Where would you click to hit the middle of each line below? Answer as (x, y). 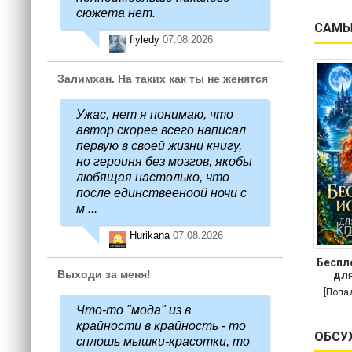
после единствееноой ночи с (161, 193)
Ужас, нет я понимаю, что (155, 114)
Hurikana (151, 235)
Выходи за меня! (104, 274)
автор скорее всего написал (161, 130)
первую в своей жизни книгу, (159, 146)
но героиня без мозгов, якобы (164, 161)
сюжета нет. (116, 13)
